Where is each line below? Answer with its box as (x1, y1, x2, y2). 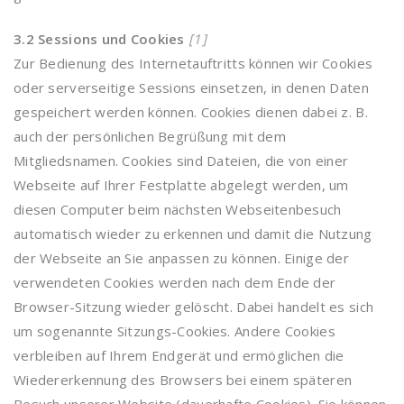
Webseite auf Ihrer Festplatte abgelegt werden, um (14, 176, 349, 194)
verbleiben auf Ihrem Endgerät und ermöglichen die (14, 346, 344, 364)
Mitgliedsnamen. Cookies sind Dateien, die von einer (14, 151, 349, 170)
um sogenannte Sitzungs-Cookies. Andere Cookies (14, 322, 335, 340)
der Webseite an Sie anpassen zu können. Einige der (14, 249, 349, 267)
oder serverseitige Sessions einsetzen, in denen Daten (14, 78, 369, 96)
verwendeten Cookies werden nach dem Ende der (14, 273, 336, 291)
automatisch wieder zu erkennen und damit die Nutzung (14, 225, 372, 243)
